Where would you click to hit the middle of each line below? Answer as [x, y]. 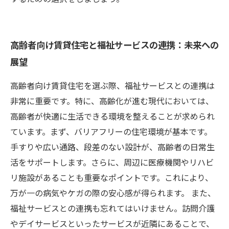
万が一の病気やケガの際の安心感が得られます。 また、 [113, 193]
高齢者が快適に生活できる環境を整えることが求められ [112, 116]
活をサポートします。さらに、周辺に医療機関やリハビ [112, 162]
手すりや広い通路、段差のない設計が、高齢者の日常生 [112, 147]
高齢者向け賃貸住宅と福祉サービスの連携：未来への [114, 45]
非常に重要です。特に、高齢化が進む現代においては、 [112, 101]
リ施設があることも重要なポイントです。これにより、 [112, 177]
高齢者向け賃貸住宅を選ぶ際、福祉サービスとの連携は [112, 85]
